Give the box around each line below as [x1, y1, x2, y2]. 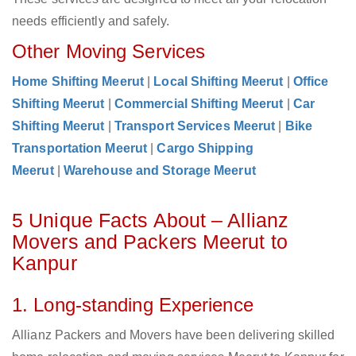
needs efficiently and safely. [12, 14, 169, 29]
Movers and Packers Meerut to [12, 230, 288, 253]
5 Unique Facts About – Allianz [12, 209, 289, 232]
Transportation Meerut [12, 141, 148, 156]
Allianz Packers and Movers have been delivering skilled [12, 328, 335, 342]
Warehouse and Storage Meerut [63, 164, 256, 178]
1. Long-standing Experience [12, 294, 253, 316]
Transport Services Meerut [114, 119, 276, 133]
